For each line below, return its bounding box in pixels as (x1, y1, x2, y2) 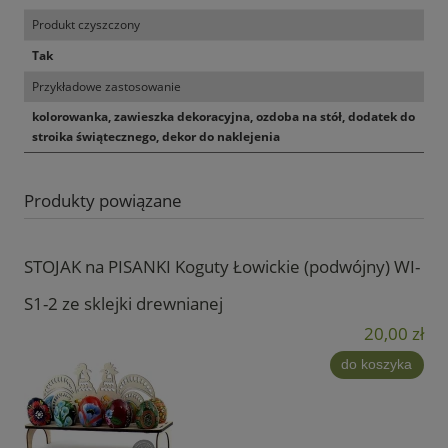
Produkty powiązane (24, 188, 182, 212)
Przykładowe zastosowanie (32, 77, 181, 95)
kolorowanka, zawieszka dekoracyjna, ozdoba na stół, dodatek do (32, 107, 415, 125)
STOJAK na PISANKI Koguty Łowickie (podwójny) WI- (24, 254, 420, 278)
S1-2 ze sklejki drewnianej (24, 291, 223, 315)
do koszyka (341, 356, 413, 372)
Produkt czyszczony (32, 15, 140, 33)
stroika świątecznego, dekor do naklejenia (32, 127, 280, 145)
